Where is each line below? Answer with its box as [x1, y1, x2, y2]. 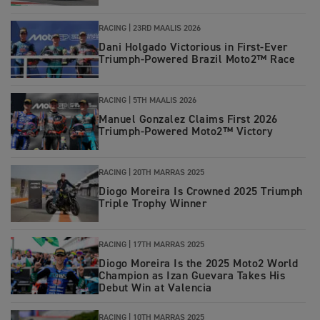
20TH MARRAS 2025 [133, 169, 204, 177]
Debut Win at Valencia [99, 283, 212, 294]
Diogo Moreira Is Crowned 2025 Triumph [99, 186, 303, 198]
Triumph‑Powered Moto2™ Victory [99, 126, 273, 138]
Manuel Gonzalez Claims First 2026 [99, 114, 278, 126]
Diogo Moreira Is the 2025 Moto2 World [99, 259, 299, 270]
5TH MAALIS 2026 [133, 96, 196, 105]
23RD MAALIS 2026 [133, 24, 201, 33]
